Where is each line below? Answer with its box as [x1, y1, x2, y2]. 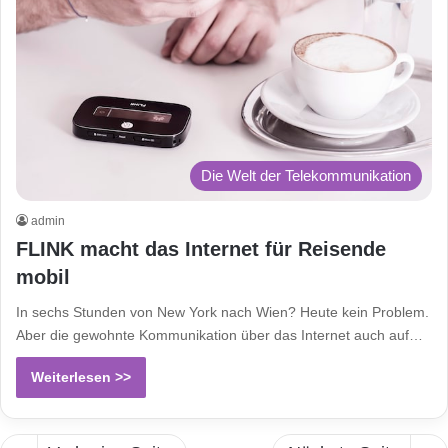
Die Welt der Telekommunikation [201, 167, 411, 185]
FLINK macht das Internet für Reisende [16, 238, 386, 261]
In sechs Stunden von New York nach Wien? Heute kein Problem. [16, 304, 429, 321]
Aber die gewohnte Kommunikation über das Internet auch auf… [16, 327, 423, 344]
